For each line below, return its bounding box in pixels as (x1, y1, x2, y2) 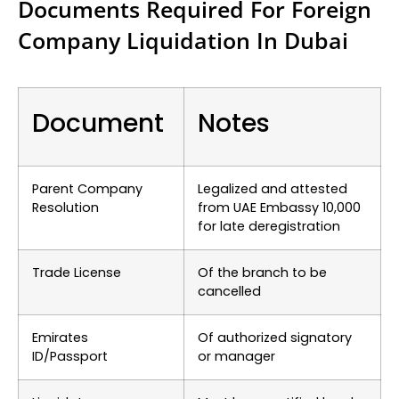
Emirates (32, 329, 88, 347)
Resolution (32, 199, 99, 217)
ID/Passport (32, 347, 108, 366)
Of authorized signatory (198, 329, 352, 347)
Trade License (32, 264, 121, 282)
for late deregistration (198, 217, 344, 236)
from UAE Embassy (198, 199, 319, 217)
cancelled (198, 282, 261, 301)
